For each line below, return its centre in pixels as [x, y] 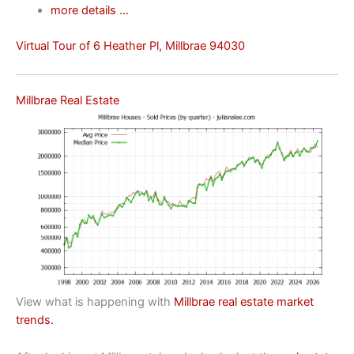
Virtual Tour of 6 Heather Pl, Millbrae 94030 [130, 46]
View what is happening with [95, 302]
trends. [35, 320]
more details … [89, 11]
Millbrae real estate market [244, 302]
